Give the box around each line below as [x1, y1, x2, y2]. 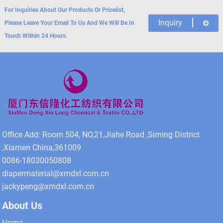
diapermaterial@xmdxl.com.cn [2, 169, 110, 179]
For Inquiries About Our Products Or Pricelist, [4, 6, 125, 14]
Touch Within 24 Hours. [4, 32, 67, 40]
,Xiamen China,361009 [2, 143, 82, 153]
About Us [2, 200, 43, 212]
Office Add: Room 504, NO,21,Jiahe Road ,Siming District [2, 130, 200, 140]
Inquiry [158, 17, 183, 27]
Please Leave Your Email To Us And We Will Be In [4, 19, 134, 27]
